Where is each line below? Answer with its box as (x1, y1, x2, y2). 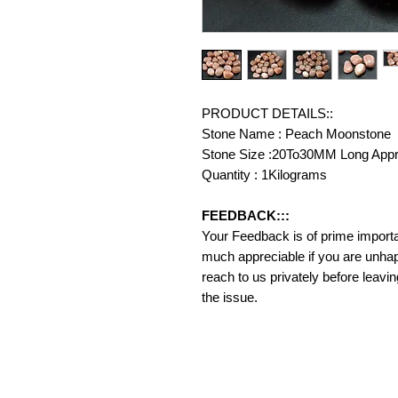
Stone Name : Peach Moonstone (202, 125, 394, 141)
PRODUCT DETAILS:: (202, 105, 333, 121)
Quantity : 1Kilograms (202, 166, 327, 182)
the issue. (202, 289, 258, 305)
